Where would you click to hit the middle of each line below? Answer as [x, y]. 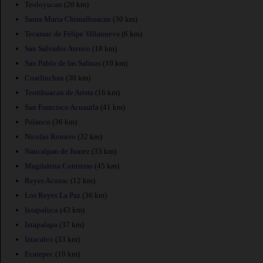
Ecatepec [39, 254]
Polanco [38, 122]
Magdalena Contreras [59, 166]
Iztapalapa [41, 224]
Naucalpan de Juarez [57, 151]
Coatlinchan [44, 77]
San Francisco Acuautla [62, 107]
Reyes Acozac [47, 180]
